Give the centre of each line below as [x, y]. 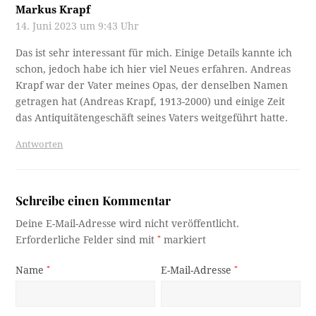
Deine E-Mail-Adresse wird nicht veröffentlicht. [128, 223]
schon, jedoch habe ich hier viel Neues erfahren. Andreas [153, 69]
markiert [184, 239]
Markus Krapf [53, 10]
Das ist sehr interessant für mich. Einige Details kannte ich [154, 53]
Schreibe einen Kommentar [93, 200]
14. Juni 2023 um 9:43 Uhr [78, 26]
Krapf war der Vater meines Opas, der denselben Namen [152, 85]
